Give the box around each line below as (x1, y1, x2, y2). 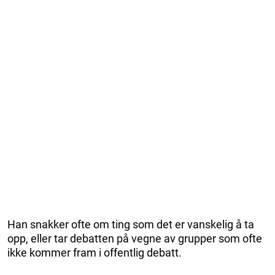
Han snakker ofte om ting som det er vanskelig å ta (7, 217, 254, 231)
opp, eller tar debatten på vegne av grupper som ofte (7, 231, 262, 245)
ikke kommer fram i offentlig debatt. (7, 246, 182, 259)
